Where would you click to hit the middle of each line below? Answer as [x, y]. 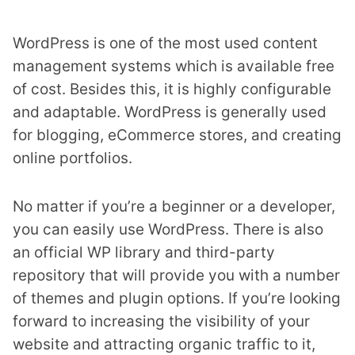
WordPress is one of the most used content [165, 43]
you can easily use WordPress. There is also [168, 229]
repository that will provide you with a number [176, 275]
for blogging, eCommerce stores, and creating [177, 135]
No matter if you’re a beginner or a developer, [174, 206]
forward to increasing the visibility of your [161, 321]
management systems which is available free [174, 66]
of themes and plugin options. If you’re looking [177, 298]
